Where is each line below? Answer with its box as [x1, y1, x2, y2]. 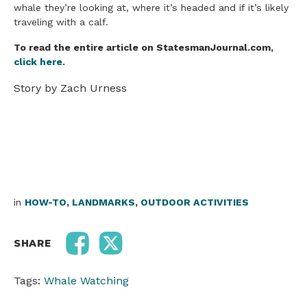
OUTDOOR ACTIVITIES [140, 197, 249, 208]
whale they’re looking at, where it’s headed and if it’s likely [14, 2, 288, 14]
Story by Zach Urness [14, 82, 127, 95]
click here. [14, 56, 65, 68]
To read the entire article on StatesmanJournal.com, [14, 42, 273, 53]
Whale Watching [44, 274, 129, 288]
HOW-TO [25, 197, 66, 208]
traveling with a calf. [14, 16, 108, 28]
